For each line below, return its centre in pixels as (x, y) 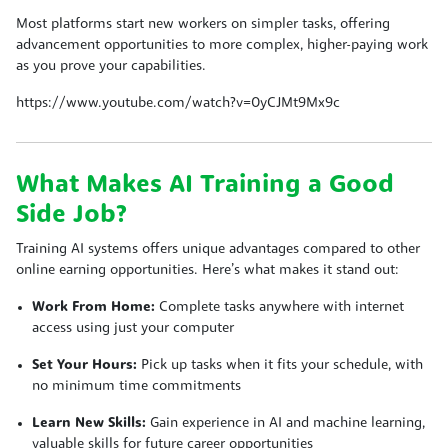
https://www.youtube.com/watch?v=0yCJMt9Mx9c (178, 103)
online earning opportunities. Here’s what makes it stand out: (207, 270)
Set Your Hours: (84, 365)
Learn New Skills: (89, 423)
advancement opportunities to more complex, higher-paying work (222, 45)
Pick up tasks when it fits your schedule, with (280, 365)
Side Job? (71, 215)
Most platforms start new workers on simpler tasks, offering (203, 24)
